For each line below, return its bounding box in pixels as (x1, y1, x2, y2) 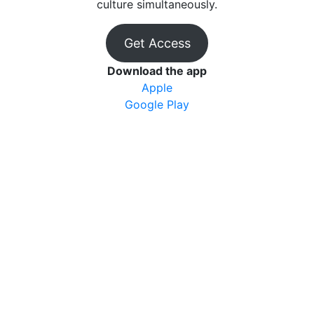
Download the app (107, 64, 207, 78)
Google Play (125, 97, 189, 111)
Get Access (123, 36, 191, 50)
